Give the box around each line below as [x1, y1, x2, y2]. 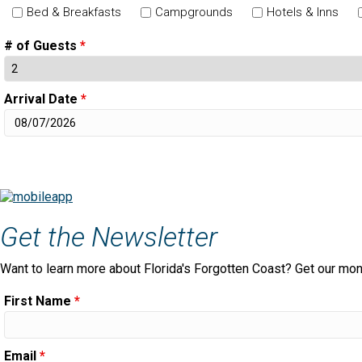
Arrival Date [4, 90, 81, 107]
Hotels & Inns [267, 4, 339, 19]
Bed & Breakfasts [27, 4, 121, 19]
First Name [4, 293, 74, 309]
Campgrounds [155, 4, 233, 19]
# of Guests [4, 37, 80, 53]
